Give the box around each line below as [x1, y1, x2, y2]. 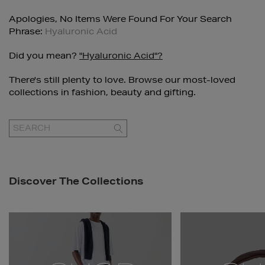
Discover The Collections [9, 174, 143, 187]
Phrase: [9, 26, 45, 37]
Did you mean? [9, 50, 79, 61]
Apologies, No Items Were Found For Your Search [9, 14, 232, 24]
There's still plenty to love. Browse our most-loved [9, 75, 235, 85]
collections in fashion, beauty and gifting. [9, 87, 196, 98]
